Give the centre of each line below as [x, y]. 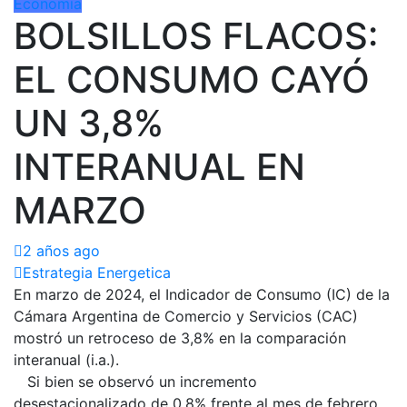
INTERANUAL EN [159, 166]
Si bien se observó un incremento [135, 381]
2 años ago [61, 250]
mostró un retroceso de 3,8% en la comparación [180, 338]
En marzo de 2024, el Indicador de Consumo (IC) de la [202, 294]
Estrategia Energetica [97, 272]
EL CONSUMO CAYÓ [192, 79]
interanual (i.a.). [66, 359]
